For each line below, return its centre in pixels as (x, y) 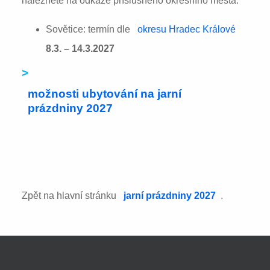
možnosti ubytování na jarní (104, 93)
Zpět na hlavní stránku (71, 196)
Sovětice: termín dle (89, 29)
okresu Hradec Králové (187, 29)
